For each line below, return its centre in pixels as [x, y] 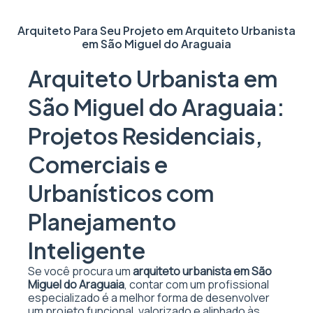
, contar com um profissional [197, 284]
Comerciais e [98, 164]
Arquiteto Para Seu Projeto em [101, 30]
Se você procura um [80, 271]
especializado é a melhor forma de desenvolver [149, 298]
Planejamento [102, 221]
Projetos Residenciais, [145, 136]
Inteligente [87, 250]
